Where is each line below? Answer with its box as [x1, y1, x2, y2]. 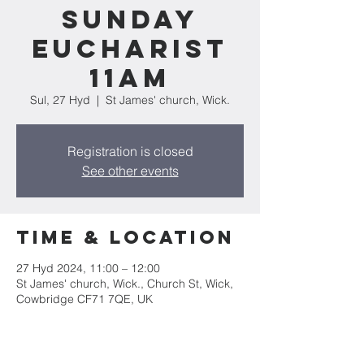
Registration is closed [67, 143, 193, 159]
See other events [81, 162, 179, 179]
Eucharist [32, 32, 228, 65]
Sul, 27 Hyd [30, 93, 90, 107]
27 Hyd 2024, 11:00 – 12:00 [16, 261, 160, 275]
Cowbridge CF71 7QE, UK [16, 292, 153, 306]
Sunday [61, 3, 199, 36]
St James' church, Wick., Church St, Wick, [16, 276, 233, 291]
